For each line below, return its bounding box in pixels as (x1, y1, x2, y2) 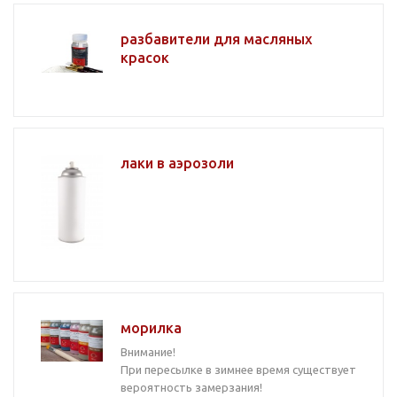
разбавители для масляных (121, 31, 312, 47)
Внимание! (121, 346, 175, 358)
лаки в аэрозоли (121, 155, 234, 171)
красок (121, 50, 169, 66)
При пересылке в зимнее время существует (121, 363, 356, 376)
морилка (121, 320, 182, 336)
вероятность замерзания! (121, 381, 262, 393)
